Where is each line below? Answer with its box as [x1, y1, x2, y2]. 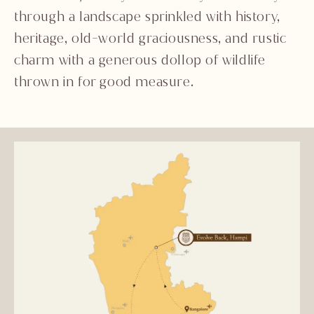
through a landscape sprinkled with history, [14, 7, 280, 25]
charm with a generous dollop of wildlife [14, 50, 266, 69]
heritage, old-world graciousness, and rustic [14, 29, 287, 47]
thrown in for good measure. [14, 72, 194, 90]
